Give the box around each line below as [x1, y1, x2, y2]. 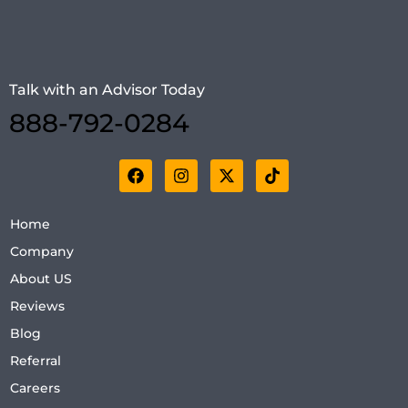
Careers [10, 380, 60, 397]
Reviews [10, 298, 65, 315]
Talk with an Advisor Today [9, 81, 205, 99]
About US [10, 270, 72, 288]
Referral [10, 352, 61, 370]
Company [10, 243, 74, 260]
